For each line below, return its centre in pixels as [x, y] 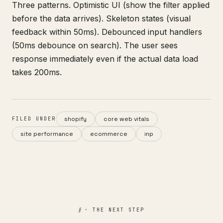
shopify [75, 119]
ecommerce [109, 134]
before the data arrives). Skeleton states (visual [101, 18]
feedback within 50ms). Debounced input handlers [107, 32]
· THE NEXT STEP [113, 210]
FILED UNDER [34, 119]
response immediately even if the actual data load [105, 59]
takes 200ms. [37, 72]
